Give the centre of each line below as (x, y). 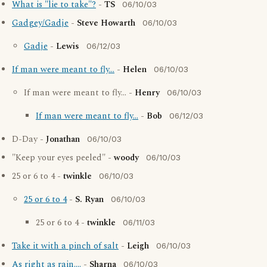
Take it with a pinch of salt (65, 246)
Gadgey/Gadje (40, 23)
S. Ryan (89, 200)
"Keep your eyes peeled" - (63, 158)
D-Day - (29, 139)
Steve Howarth (106, 23)
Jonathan (63, 139)
